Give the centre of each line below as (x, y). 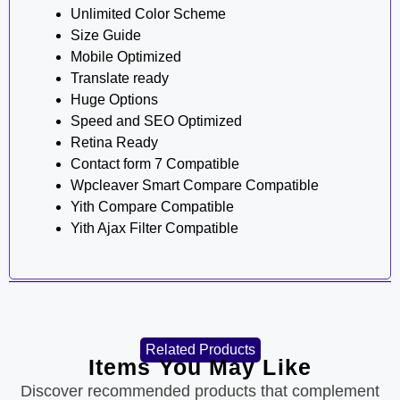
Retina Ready (114, 142)
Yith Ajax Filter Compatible (154, 228)
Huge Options (114, 99)
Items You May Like (200, 367)
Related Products (200, 349)
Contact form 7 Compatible (155, 163)
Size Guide (106, 35)
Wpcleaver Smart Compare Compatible (195, 185)
